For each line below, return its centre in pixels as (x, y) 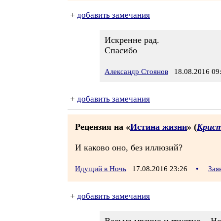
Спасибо (121, 50)
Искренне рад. (132, 40)
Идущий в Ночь (101, 169)
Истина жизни (159, 127)
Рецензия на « (103, 127)
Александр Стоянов (136, 72)
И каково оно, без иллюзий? (129, 147)
